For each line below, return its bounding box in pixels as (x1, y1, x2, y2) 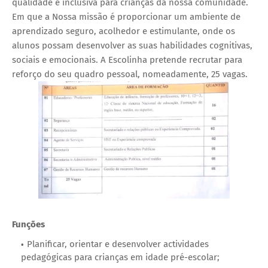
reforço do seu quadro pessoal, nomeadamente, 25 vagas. (12, 68, 248, 80)
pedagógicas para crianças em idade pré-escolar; (21, 251, 220, 263)
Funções (12, 218, 45, 230)
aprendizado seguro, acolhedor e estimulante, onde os (12, 25, 235, 36)
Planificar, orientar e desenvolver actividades (27, 238, 209, 249)
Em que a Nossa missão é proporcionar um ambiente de (12, 11, 240, 22)
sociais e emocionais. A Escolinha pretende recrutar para (12, 54, 242, 65)
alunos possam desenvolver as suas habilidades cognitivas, (12, 39, 252, 51)
